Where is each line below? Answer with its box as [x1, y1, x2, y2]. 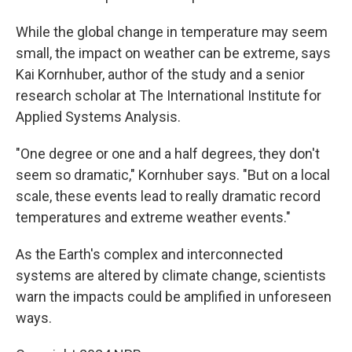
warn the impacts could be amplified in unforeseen [16, 288, 332, 305]
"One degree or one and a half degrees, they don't [16, 145, 320, 162]
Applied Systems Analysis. [16, 108, 181, 125]
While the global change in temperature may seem [16, 24, 328, 40]
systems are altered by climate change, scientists [16, 267, 326, 284]
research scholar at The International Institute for [16, 87, 321, 104]
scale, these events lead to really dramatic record [16, 188, 321, 204]
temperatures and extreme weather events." [16, 209, 291, 225]
